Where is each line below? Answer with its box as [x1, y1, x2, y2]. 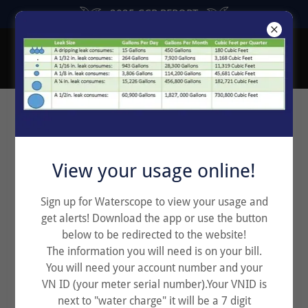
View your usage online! [52, 159, 256, 183]
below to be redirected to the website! [62, 228, 246, 242]
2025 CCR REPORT [110, 7, 198, 21]
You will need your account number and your [45, 261, 263, 275]
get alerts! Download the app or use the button [41, 212, 267, 225]
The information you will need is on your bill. [46, 245, 262, 258]
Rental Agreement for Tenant [42, 117, 266, 145]
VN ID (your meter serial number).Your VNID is [41, 278, 267, 291]
